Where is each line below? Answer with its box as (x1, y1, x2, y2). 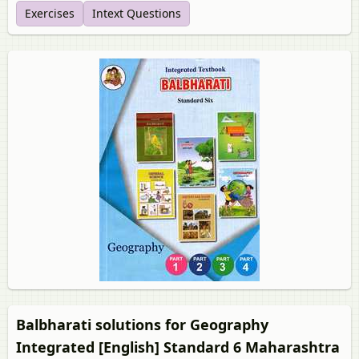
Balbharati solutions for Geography (16, 315, 268, 334)
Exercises (25, 6, 75, 21)
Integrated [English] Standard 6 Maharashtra (16, 337, 340, 357)
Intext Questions (92, 6, 181, 21)
